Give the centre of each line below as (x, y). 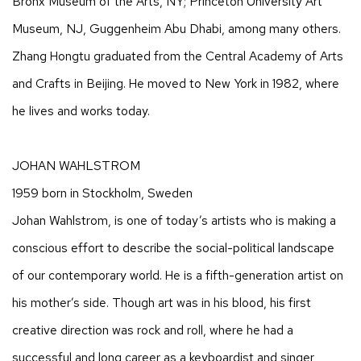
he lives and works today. (81, 110)
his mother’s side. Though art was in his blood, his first (162, 302)
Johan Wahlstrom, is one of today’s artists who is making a (174, 220)
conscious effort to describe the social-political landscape (173, 247)
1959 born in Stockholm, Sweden (102, 193)
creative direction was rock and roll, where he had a (153, 330)
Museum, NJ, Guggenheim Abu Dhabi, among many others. (176, 28)
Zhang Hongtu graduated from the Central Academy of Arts (178, 56)
